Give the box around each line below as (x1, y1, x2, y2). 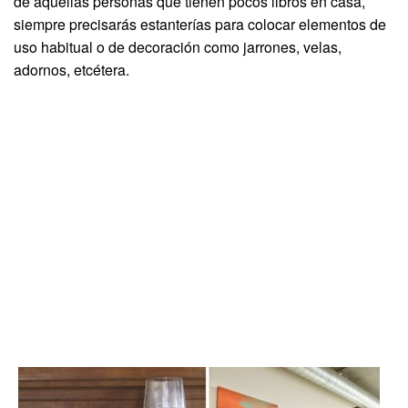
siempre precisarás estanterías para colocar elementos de (14, 13, 386, 35)
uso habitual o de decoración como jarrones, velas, (14, 36, 342, 57)
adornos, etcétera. (14, 58, 129, 80)
